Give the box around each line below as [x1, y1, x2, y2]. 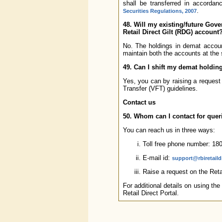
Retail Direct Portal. [122, 189, 179, 197]
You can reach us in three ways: [122, 126, 215, 134]
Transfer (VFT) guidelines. [122, 85, 198, 92]
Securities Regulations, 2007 [122, 8, 197, 14]
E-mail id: [142, 154, 172, 162]
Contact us [122, 99, 156, 106]
